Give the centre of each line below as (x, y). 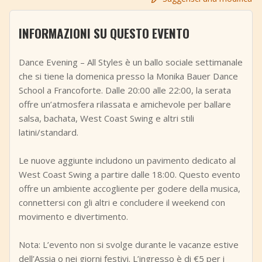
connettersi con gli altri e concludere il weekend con (122, 202)
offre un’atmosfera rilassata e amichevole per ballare (125, 104)
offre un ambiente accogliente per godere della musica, (130, 188)
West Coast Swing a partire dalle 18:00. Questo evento (130, 174)
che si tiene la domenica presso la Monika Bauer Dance (128, 76)
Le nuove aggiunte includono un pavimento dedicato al (127, 160)
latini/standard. (49, 132)
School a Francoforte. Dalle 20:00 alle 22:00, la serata (125, 90)
